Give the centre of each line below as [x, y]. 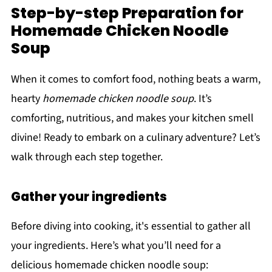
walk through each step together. [87, 157]
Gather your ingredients [89, 197]
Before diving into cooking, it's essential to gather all [131, 226]
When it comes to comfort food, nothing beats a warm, [135, 80]
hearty [26, 99]
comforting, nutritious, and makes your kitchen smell [132, 118]
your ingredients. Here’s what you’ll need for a [116, 246]
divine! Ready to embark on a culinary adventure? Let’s [135, 138]
